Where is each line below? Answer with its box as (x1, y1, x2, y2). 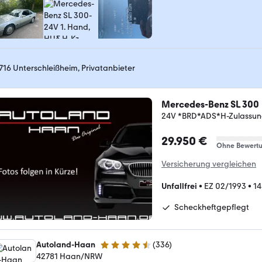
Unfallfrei (161, 181, 197, 191)
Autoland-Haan (36, 239, 95, 250)
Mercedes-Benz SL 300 (161, 99, 259, 110)
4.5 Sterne (99, 244, 137, 254)
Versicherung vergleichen (161, 159, 256, 169)
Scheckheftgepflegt (174, 202, 249, 212)
